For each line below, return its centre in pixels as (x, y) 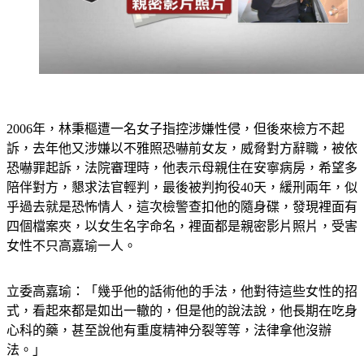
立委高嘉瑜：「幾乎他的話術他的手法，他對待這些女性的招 (182, 291)
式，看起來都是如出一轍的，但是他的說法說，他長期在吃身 (182, 310)
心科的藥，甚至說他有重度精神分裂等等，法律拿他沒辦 (169, 330)
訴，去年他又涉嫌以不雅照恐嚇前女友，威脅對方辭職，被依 (182, 148)
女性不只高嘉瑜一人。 (71, 245)
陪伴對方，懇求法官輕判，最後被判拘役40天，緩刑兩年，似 (182, 187)
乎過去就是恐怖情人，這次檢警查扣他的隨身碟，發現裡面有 (182, 206)
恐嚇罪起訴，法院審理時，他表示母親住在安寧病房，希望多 (182, 167)
